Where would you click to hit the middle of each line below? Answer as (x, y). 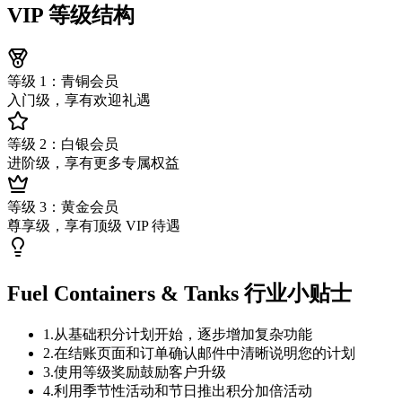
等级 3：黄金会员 (63, 207)
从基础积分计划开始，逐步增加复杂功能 (183, 335)
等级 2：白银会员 (63, 144)
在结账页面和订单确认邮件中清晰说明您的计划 (205, 354)
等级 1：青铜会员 (63, 82)
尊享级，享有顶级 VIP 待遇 (94, 226)
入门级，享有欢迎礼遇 (79, 100)
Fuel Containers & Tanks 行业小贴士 (179, 294)
